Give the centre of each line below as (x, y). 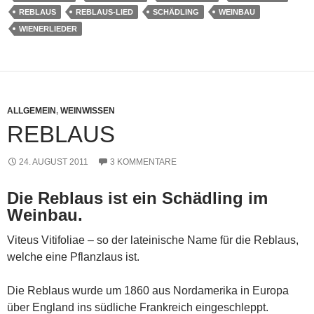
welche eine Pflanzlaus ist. (73, 257)
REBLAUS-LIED (104, 12)
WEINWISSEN (88, 110)
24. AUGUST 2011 (54, 162)
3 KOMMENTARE (143, 162)
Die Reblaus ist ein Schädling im (137, 198)
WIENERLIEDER (48, 28)
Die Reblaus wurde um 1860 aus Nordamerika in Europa (148, 290)
